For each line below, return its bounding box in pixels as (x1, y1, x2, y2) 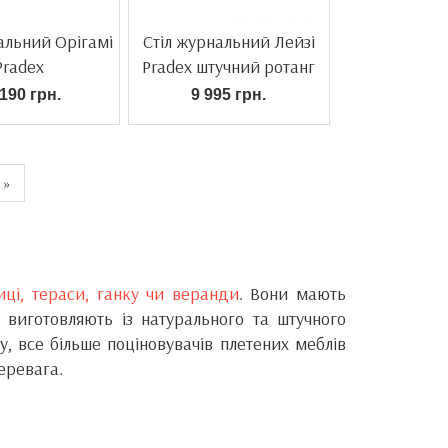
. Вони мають (238, 282, 347, 305)
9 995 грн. (191, 86, 266, 103)
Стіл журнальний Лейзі (142, 30, 315, 53)
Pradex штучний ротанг (142, 55, 315, 78)
